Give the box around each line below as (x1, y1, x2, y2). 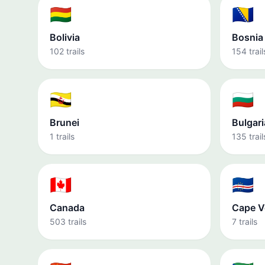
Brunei (50, 117, 79, 128)
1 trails (50, 131, 75, 141)
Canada (50, 202, 85, 214)
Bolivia (50, 31, 80, 43)
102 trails (50, 46, 85, 56)
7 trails (232, 216, 257, 227)
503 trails (50, 216, 86, 227)
